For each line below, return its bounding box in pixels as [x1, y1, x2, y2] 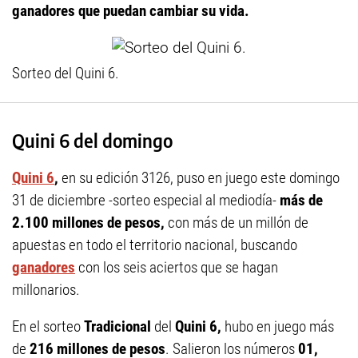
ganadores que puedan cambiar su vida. [12, 2, 249, 20]
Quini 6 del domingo [12, 129, 173, 152]
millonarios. [12, 280, 80, 300]
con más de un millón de [168, 213, 308, 233]
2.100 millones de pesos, [12, 213, 168, 233]
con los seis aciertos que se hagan [75, 258, 278, 277]
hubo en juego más [221, 317, 334, 336]
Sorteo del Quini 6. [12, 64, 119, 82]
